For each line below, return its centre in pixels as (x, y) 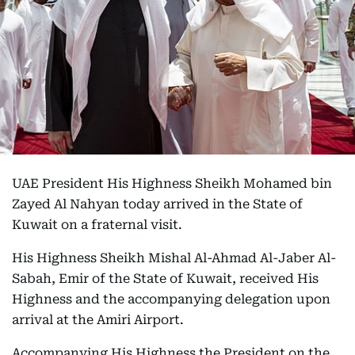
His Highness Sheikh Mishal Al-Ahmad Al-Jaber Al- (174, 258)
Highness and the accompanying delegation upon (171, 299)
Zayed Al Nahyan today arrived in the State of (157, 204)
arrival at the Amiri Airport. (98, 320)
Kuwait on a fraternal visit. (97, 225)
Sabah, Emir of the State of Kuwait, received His (165, 279)
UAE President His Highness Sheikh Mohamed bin (172, 183)
